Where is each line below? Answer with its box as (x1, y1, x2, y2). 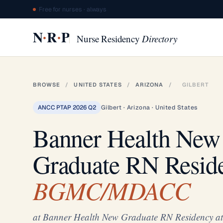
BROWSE (32, 81, 61, 88)
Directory (142, 32, 177, 45)
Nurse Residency (77, 32, 142, 45)
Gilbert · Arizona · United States (101, 104, 198, 111)
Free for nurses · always (38, 5, 107, 13)
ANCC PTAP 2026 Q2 (37, 104, 96, 111)
